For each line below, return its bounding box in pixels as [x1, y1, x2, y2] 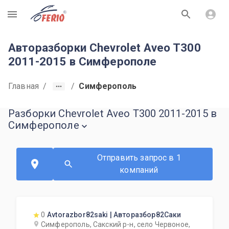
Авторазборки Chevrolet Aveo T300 [8, 41, 201, 54]
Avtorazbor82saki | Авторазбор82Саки [47, 211, 181, 219]
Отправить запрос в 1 [97, 153, 181, 163]
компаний [120, 165, 158, 175]
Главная [8, 81, 39, 91]
